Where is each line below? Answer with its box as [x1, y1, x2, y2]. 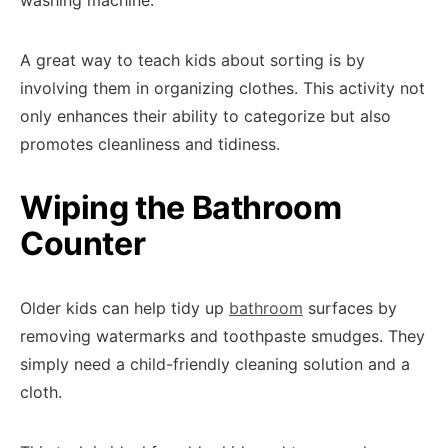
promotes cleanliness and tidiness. [20, 134, 280, 154]
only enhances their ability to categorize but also [20, 106, 391, 126]
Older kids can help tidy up [20, 298, 229, 318]
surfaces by [303, 298, 397, 318]
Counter [20, 224, 146, 263]
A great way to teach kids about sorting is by [20, 50, 365, 70]
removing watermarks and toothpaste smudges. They [20, 326, 425, 346]
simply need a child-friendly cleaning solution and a [20, 354, 410, 374]
